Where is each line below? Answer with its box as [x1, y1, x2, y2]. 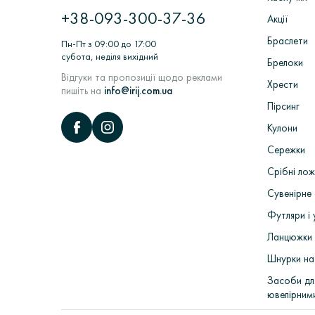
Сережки [266, 143, 305, 157]
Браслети [266, 34, 308, 49]
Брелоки [266, 56, 303, 70]
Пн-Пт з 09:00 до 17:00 [61, 37, 156, 51]
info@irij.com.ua [104, 84, 172, 98]
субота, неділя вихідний [61, 50, 158, 63]
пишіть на [61, 84, 104, 98]
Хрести [266, 77, 298, 92]
